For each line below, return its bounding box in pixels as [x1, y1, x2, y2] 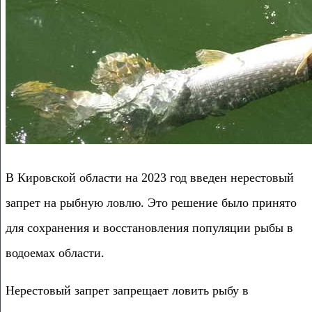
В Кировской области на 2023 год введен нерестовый [6, 170, 294, 185]
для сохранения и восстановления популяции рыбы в [6, 220, 293, 235]
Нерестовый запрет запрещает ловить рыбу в [6, 283, 249, 297]
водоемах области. [6, 245, 104, 260]
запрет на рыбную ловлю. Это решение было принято [6, 195, 297, 210]
